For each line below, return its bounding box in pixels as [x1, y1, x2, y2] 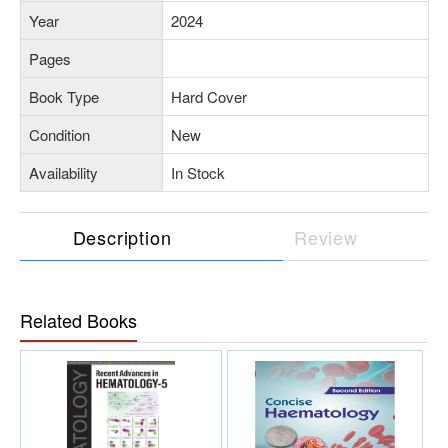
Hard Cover [171, 85, 247, 107]
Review [294, 223, 358, 250]
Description [72, 223, 172, 250]
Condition [29, 123, 90, 145]
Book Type [29, 85, 99, 107]
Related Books [20, 306, 137, 333]
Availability [29, 161, 98, 183]
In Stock [171, 161, 225, 183]
